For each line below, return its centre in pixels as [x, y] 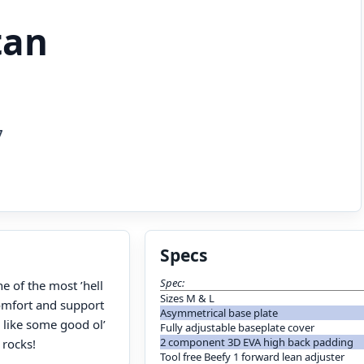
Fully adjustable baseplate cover [238, 327]
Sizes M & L [188, 298]
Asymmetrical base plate [219, 313]
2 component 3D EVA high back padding [257, 342]
